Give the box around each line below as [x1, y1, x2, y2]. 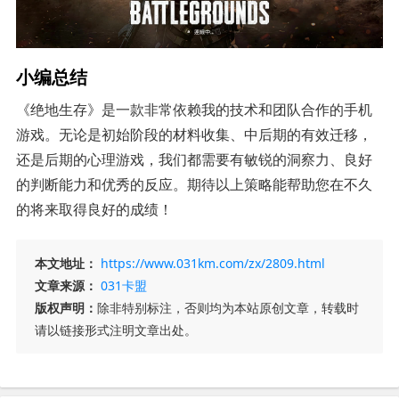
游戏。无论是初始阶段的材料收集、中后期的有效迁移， [15, 125, 372, 145]
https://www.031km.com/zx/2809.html [100, 255, 325, 273]
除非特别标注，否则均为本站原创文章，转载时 [96, 299, 359, 317]
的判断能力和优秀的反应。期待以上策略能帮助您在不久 [15, 175, 372, 195]
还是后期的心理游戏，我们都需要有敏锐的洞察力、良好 [15, 150, 372, 170]
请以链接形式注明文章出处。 [34, 322, 197, 339]
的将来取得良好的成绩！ [15, 199, 173, 220]
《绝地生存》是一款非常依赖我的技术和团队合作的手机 [15, 100, 372, 120]
